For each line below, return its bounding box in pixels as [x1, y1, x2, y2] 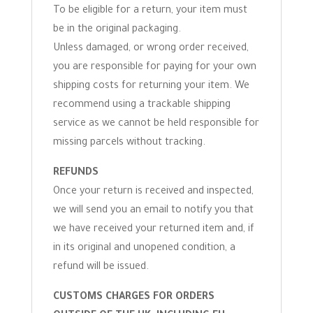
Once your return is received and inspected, [52, 187, 254, 198]
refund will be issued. [52, 262, 149, 273]
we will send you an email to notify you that [52, 205, 254, 217]
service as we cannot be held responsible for [52, 119, 259, 130]
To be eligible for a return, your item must [52, 6, 247, 17]
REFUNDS [52, 168, 99, 179]
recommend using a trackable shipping [52, 100, 231, 111]
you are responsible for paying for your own [52, 62, 256, 73]
